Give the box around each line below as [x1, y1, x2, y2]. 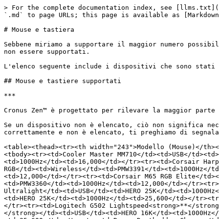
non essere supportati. [4, 48, 90, 55]
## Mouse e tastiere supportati [4, 77, 121, 85]
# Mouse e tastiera [4, 26, 74, 33]
